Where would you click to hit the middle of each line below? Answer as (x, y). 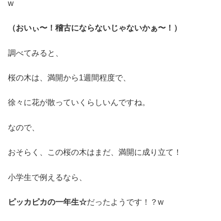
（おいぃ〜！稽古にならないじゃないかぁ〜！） (95, 28)
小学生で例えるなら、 (47, 177)
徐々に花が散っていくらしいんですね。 (79, 103)
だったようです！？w (125, 202)
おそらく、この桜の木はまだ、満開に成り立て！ (95, 152)
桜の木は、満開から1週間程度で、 (69, 77)
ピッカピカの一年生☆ (47, 202)
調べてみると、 (36, 53)
